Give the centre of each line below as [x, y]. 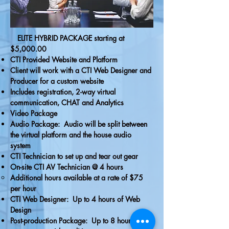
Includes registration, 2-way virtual [63, 92]
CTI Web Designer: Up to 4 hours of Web [75, 199]
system [20, 145]
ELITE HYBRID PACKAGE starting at [70, 38]
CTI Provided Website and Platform [64, 60]
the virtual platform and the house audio [71, 135]
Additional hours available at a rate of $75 [77, 178]
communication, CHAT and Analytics [67, 102]
